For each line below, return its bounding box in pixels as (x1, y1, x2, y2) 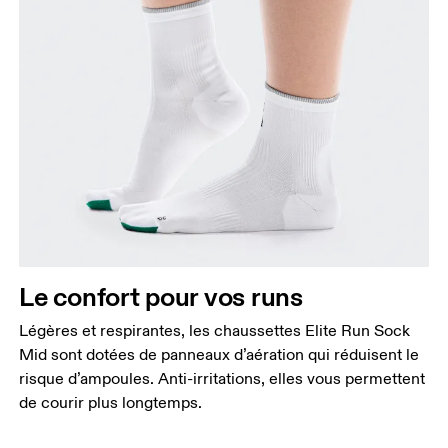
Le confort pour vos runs (19, 279, 303, 313)
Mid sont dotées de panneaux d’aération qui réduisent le (19, 344, 420, 365)
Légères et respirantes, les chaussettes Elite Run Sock (19, 320, 411, 341)
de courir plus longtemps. (19, 392, 203, 413)
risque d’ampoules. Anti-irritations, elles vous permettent (19, 368, 426, 389)
